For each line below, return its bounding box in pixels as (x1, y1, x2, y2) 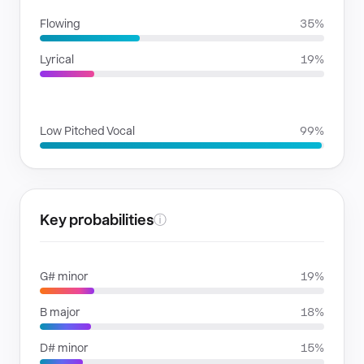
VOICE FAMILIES (40, 97, 134, 108)
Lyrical (40, 53, 74, 66)
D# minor (40, 341, 89, 354)
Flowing (40, 17, 80, 30)
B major (40, 305, 80, 318)
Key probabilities (40, 211, 154, 228)
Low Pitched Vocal (40, 124, 135, 137)
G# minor (40, 270, 89, 283)
